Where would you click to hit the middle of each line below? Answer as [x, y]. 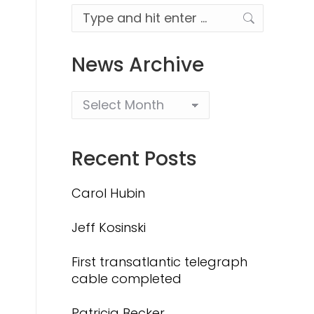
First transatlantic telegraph [159, 262]
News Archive [138, 65]
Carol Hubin [108, 193]
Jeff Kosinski [109, 227]
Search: [95, 12]
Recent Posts [134, 159]
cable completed [127, 279]
